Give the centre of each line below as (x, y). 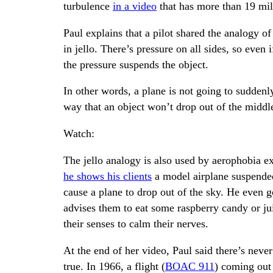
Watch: (79, 134)
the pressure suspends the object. (136, 64)
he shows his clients (108, 176)
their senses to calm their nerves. (136, 224)
